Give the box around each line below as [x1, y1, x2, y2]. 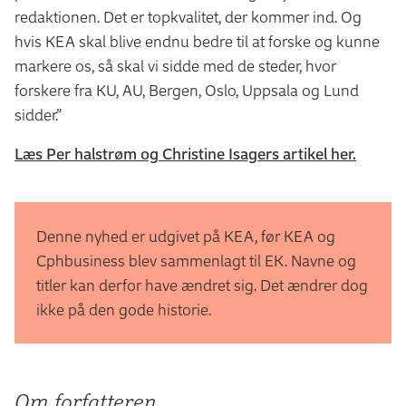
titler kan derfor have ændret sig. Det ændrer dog [36, 275, 368, 295]
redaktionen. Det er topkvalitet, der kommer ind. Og [14, 6, 362, 26]
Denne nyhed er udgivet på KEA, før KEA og [36, 226, 335, 246]
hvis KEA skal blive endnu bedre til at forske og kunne [14, 31, 380, 51]
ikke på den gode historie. [36, 299, 211, 319]
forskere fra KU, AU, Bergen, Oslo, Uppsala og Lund [14, 80, 359, 100]
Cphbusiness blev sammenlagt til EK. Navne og [36, 250, 356, 270]
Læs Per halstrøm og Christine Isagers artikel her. [14, 143, 356, 163]
